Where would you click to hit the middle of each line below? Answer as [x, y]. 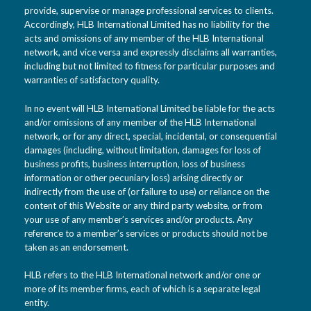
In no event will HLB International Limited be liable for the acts [150, 108]
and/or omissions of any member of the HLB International [140, 122]
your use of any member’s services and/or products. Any [138, 219]
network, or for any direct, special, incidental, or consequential [151, 136]
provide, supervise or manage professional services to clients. [149, 11]
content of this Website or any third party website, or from [143, 205]
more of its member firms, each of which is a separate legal [142, 288]
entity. [37, 302]
